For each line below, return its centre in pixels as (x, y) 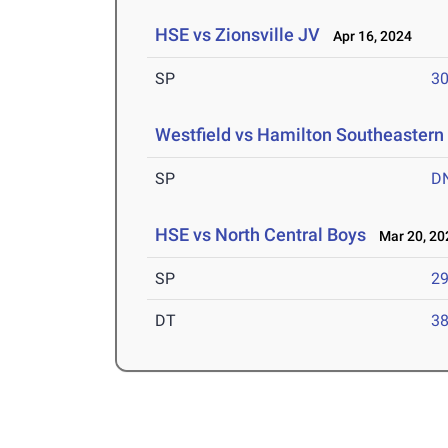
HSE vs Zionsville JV (238, 35)
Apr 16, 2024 (368, 36)
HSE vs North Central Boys (261, 235)
